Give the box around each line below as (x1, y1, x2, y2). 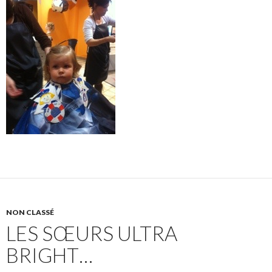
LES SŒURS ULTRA (6, 221, 177, 245)
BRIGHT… (6, 243, 93, 267)
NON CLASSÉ (6, 208, 54, 217)
